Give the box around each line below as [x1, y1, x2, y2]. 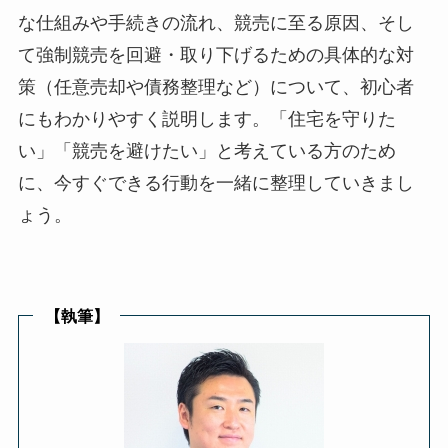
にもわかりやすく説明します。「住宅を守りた [17, 109, 396, 130]
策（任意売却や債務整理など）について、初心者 [17, 77, 414, 98]
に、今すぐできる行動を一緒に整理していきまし [17, 173, 414, 194]
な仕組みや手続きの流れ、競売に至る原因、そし [17, 13, 414, 34]
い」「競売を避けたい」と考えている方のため [17, 141, 396, 162]
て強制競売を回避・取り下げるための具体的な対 [17, 45, 414, 66]
